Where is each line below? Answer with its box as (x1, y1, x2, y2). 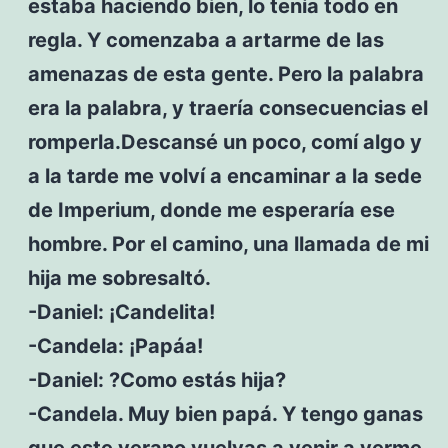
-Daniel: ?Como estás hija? (27, 367, 286, 392)
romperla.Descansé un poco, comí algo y (27, 129, 422, 154)
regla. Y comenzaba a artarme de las (27, 27, 384, 52)
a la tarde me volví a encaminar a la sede (27, 163, 422, 188)
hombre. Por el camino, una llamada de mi (27, 231, 429, 256)
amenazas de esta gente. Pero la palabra (27, 61, 424, 86)
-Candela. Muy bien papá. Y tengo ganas (27, 401, 423, 426)
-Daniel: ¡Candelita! (27, 299, 215, 324)
